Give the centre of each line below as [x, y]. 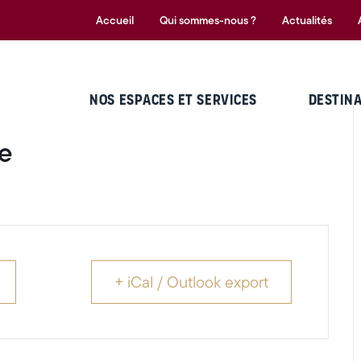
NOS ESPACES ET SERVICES [173, 100]
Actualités [307, 20]
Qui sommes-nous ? [208, 20]
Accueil [115, 20]
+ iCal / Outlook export [191, 282]
